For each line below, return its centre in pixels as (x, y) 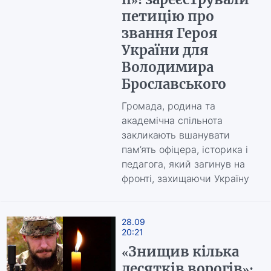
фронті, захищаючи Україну (185, 178)
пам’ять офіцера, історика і (184, 149)
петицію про (168, 16)
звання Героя (169, 33)
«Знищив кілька (180, 252)
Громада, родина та (168, 106)
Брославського (174, 84)
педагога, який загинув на (183, 164)
